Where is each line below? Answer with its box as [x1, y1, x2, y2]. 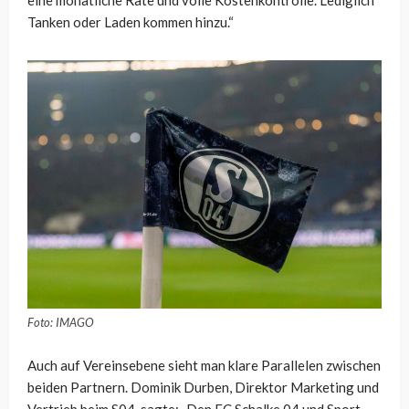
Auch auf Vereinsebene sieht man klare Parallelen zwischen [27, 357, 381, 374]
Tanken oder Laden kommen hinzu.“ [27, 14, 234, 31]
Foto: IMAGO [27, 315, 94, 330]
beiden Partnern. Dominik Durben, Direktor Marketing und [27, 379, 379, 396]
